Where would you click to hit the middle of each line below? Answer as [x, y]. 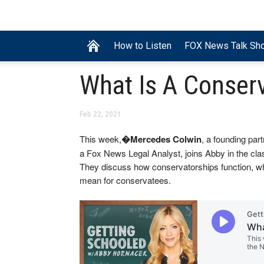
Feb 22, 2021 [100, 114]
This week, [100, 139]
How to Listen [143, 46]
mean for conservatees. [125, 180]
